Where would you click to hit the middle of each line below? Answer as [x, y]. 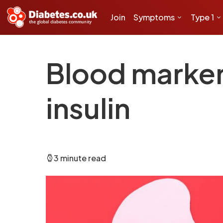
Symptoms [154, 17]
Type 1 [202, 17]
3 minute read [80, 158]
